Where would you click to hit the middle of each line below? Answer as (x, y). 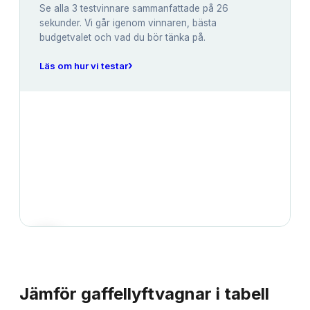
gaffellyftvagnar (146, 294)
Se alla (56, 9)
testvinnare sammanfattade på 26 (153, 9)
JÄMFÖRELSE (59, 270)
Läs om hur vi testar (84, 65)
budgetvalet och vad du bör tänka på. (122, 38)
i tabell (240, 294)
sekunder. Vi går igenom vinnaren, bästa (128, 23)
